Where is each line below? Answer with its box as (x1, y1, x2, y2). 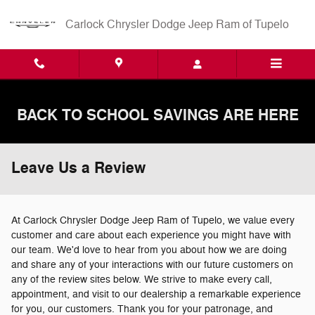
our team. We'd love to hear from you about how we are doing (11, 244, 287, 256)
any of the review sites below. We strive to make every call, (11, 274, 272, 285)
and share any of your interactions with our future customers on (11, 259, 293, 271)
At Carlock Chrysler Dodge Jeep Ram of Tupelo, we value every (11, 214, 295, 226)
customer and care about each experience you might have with (11, 229, 291, 241)
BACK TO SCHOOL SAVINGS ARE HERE (16, 105, 299, 125)
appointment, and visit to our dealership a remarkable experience (11, 288, 301, 300)
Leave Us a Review (11, 158, 146, 178)
